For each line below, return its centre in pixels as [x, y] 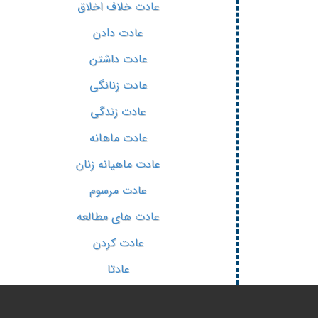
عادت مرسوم [118, 191]
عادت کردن [118, 243]
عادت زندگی [118, 112]
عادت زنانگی [118, 86]
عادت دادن [118, 33]
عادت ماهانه [118, 138]
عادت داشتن [118, 59]
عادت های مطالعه [118, 217]
